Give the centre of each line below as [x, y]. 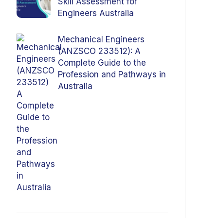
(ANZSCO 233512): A [99, 51]
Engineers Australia [96, 13]
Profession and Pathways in [112, 74]
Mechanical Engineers [101, 39]
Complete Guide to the [102, 63]
